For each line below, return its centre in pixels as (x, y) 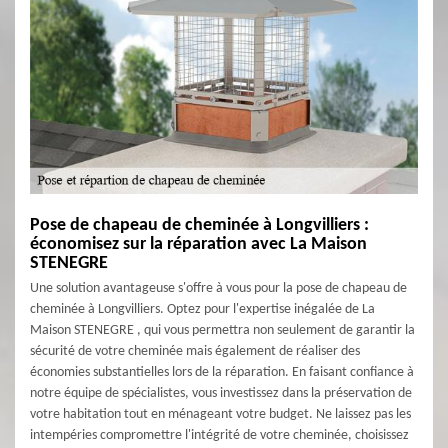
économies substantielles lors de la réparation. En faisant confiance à (222, 372)
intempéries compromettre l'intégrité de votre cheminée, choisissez (219, 435)
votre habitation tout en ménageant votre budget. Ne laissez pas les (220, 414)
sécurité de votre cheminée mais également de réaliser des (195, 351)
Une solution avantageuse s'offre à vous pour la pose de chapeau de (218, 288)
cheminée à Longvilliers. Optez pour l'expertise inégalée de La (202, 309)
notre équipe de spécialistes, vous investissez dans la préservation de (221, 393)
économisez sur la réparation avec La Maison (198, 244)
